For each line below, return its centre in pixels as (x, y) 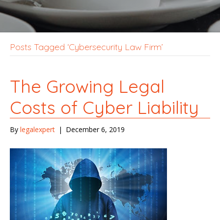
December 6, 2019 (95, 129)
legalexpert (38, 129)
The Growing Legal (87, 86)
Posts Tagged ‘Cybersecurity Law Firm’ (86, 47)
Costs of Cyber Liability (104, 107)
